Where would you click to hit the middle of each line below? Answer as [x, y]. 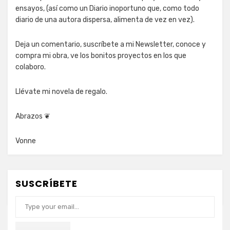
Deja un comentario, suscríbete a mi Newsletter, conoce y [111, 44]
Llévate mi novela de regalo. [61, 92]
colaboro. [31, 67]
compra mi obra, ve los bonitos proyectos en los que [101, 56]
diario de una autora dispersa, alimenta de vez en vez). [105, 20]
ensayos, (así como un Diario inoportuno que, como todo [107, 8]
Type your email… [26, 195]
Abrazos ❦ [33, 116]
